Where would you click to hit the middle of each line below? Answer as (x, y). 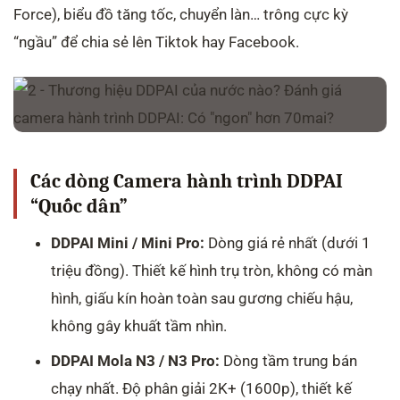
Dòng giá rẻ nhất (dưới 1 (288, 242)
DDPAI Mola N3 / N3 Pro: (136, 361)
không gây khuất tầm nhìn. (139, 325)
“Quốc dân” (79, 206)
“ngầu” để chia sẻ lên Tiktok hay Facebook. (156, 42)
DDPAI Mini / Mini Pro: (128, 242)
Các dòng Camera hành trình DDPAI (187, 181)
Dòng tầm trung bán (289, 361)
